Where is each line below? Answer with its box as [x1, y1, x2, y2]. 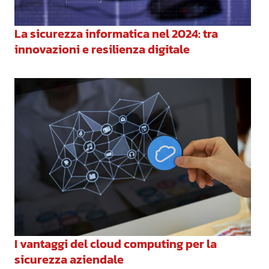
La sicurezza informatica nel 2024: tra [14, 25, 219, 43]
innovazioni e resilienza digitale [14, 40, 190, 59]
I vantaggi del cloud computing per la [14, 234, 217, 253]
